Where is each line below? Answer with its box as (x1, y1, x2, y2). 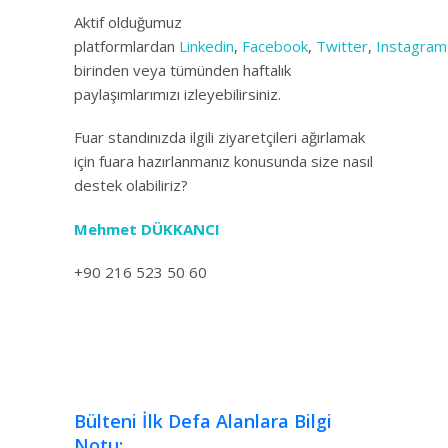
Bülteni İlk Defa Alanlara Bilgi (74, 409, 332, 434)
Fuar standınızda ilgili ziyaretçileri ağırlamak (74, 127, 365, 148)
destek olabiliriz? (74, 175, 188, 196)
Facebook (242, 35, 308, 56)
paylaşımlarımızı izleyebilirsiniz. (74, 83, 281, 104)
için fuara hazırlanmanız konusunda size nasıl (74, 151, 373, 172)
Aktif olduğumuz (74, 11, 182, 32)
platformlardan (74, 35, 179, 56)
